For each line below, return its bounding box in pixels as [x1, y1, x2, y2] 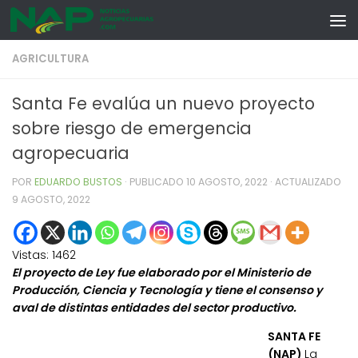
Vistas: [12, 247, 49, 264]
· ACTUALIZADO [268, 175, 341, 189]
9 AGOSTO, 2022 [12, 193, 90, 206]
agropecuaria [12, 141, 129, 165]
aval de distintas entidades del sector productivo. [12, 300, 296, 316]
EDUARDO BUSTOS [34, 175, 122, 189]
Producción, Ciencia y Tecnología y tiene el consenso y [12, 282, 323, 299]
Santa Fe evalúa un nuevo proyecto [12, 92, 315, 115]
